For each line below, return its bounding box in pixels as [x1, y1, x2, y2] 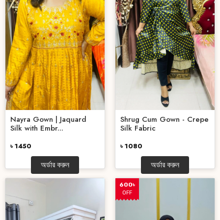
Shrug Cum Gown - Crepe [120, 114, 209, 125]
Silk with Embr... [10, 123, 63, 134]
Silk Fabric [120, 123, 156, 134]
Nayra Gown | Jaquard [10, 114, 86, 125]
